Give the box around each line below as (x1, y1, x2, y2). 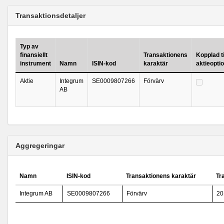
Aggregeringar (15, 141, 64, 149)
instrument (20, 60, 51, 67)
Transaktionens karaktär (126, 172, 196, 179)
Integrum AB (19, 190, 52, 197)
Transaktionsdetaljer (15, 11, 85, 19)
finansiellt (20, 51, 47, 58)
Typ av (20, 43, 38, 50)
